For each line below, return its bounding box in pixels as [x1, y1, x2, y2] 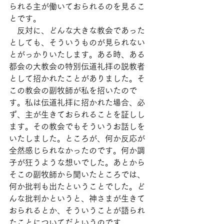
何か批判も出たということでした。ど [9, 182, 145, 190]
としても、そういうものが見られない [9, 38, 145, 46]
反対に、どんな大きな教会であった [9, 26, 145, 34]
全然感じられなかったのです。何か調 [9, 146, 145, 154]
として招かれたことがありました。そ [9, 74, 145, 82]
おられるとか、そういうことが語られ [9, 206, 145, 214]
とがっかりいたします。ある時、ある [9, 50, 145, 58]
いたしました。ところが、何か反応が [9, 134, 145, 142]
